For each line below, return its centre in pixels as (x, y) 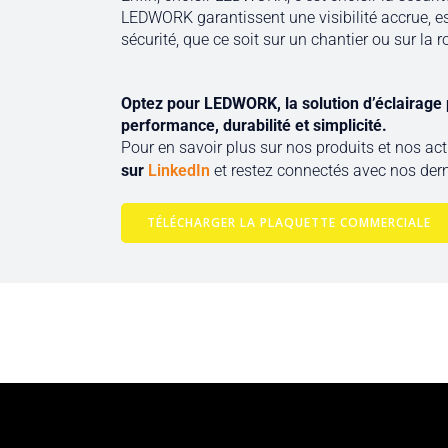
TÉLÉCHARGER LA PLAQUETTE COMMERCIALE (288, 222)
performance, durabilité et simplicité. (253, 125)
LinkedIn (178, 170)
